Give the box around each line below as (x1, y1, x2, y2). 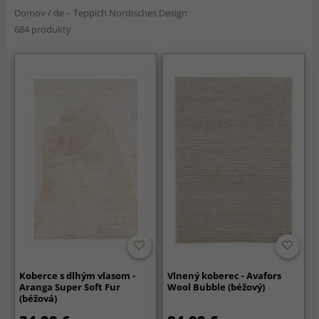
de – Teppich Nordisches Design (53, 6, 187, 19)
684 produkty (14, 23, 71, 36)
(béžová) (19, 291, 58, 305)
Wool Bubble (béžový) (167, 280, 266, 293)
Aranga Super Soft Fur (19, 280, 121, 293)
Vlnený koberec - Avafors (167, 268, 282, 282)
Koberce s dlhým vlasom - (19, 268, 136, 282)
